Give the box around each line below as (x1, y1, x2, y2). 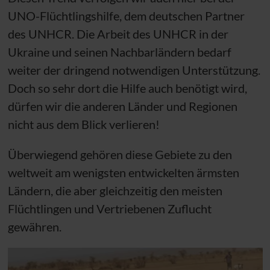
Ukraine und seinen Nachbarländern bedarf (7, 45, 231, 59)
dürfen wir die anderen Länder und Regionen (7, 99, 237, 113)
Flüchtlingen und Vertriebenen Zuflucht (7, 201, 212, 216)
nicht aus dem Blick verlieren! (7, 117, 160, 131)
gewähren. (7, 219, 61, 234)
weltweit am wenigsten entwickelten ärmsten (7, 165, 239, 180)
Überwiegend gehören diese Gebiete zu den (7, 147, 232, 162)
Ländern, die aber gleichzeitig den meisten (7, 183, 222, 198)
